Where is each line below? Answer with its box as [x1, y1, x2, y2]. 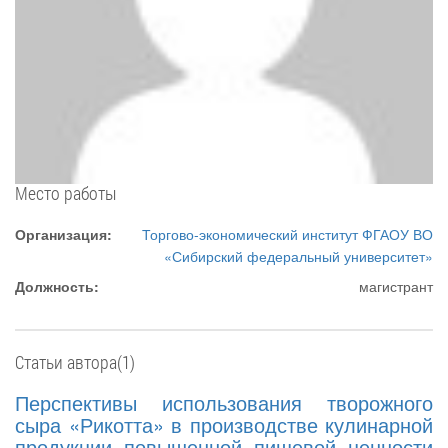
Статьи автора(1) [15, 350, 135, 374]
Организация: [15, 224, 112, 244]
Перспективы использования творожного [15, 388, 433, 417]
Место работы [15, 181, 117, 205]
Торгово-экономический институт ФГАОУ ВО [142, 224, 433, 244]
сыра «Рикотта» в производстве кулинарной [15, 410, 433, 439]
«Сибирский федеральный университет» [164, 246, 433, 266]
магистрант [359, 276, 433, 296]
